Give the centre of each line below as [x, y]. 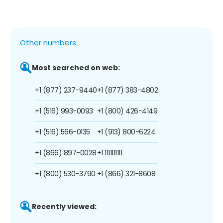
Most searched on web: [76, 67]
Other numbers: [49, 42]
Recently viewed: [64, 206]
